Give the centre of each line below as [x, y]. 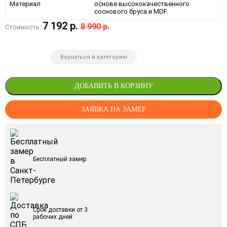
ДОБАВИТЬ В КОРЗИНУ [113, 86]
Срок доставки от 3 [60, 210]
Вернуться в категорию [94, 57]
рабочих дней [53, 217]
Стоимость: [24, 27]
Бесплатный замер [60, 159]
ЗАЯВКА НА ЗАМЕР [113, 109]
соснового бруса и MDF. [131, 11]
